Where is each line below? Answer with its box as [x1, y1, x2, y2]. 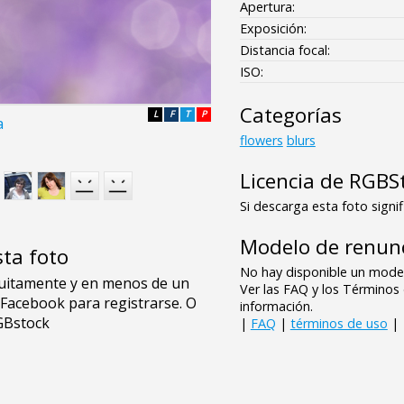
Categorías [239, 100, 342, 129]
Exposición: [239, 19, 307, 37]
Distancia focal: [239, 41, 330, 59]
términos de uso [289, 314, 388, 332]
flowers [239, 131, 283, 149]
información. [239, 297, 313, 315]
